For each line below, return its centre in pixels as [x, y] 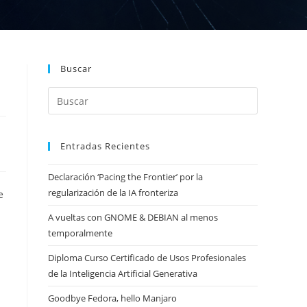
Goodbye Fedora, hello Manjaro [112, 298]
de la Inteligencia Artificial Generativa [123, 273]
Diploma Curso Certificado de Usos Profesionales [147, 258]
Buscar [76, 69]
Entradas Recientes [105, 146]
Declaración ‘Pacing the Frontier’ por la [125, 177]
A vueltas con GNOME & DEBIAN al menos [133, 217]
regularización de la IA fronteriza [113, 193]
